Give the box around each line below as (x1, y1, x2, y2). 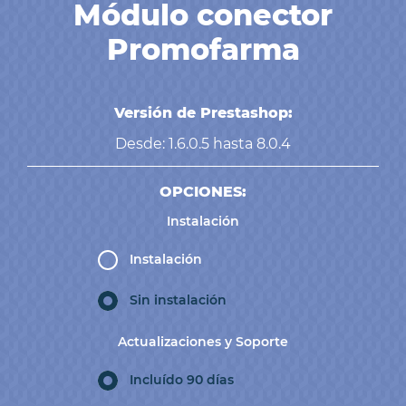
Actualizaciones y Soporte (118, 333, 288, 350)
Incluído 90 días (129, 371, 234, 388)
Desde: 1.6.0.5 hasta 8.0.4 (115, 135, 291, 152)
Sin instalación (129, 292, 227, 309)
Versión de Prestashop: (113, 104, 293, 121)
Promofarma (106, 32, 300, 67)
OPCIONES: (159, 183, 246, 200)
